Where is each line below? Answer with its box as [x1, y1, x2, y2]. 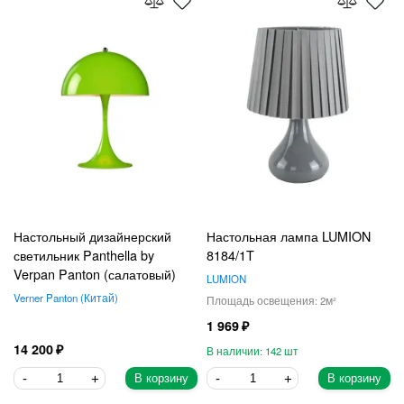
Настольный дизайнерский [14, 226, 171, 245]
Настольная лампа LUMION [207, 226, 371, 245]
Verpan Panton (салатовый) [14, 264, 176, 283]
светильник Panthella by [14, 245, 154, 264]
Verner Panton [14, 290, 78, 305]
